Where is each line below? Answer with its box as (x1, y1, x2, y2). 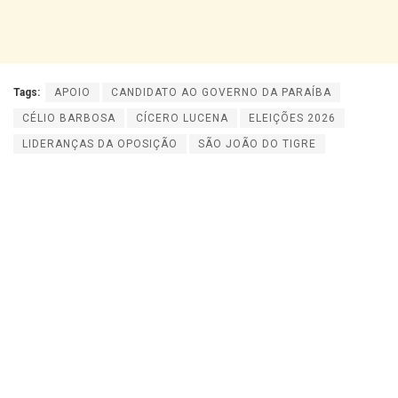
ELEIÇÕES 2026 (249, 112, 336, 124)
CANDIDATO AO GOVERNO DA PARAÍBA (111, 86, 331, 99)
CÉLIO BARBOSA (22, 112, 115, 124)
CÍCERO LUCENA (136, 112, 228, 124)
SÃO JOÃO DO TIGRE (198, 138, 316, 150)
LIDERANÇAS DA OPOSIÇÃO (22, 138, 178, 150)
